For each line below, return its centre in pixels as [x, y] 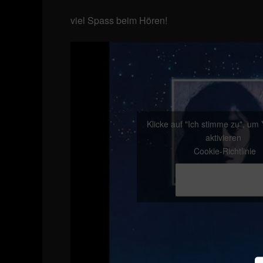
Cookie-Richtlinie [225, 151]
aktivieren [225, 137]
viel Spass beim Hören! [119, 20]
